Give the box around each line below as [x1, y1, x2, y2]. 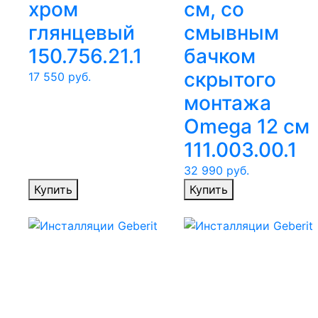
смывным [184, 21, 279, 45]
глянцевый [28, 21, 135, 45]
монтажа [184, 91, 271, 116]
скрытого [184, 67, 276, 92]
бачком [184, 44, 256, 69]
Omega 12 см [184, 114, 309, 139]
